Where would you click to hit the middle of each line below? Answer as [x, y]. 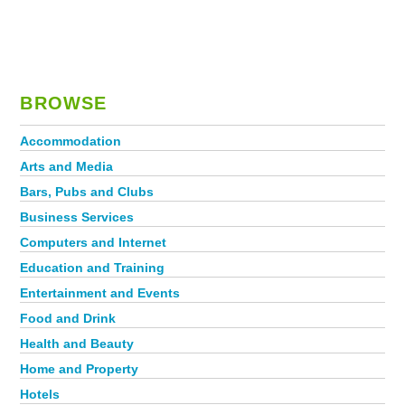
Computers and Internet [94, 242]
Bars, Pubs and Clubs [87, 192]
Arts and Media [67, 166]
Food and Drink [68, 318]
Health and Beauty [77, 344]
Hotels [40, 394]
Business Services [77, 217]
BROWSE [64, 103]
